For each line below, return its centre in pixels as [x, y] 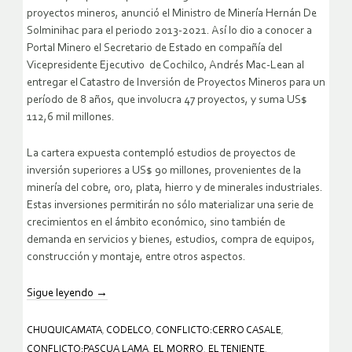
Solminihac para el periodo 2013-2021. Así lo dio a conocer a [169, 31]
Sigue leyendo [61, 293]
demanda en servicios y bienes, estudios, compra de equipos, [171, 240]
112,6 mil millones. [71, 117]
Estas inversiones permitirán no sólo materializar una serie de [170, 205]
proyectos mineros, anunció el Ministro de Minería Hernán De [172, 13]
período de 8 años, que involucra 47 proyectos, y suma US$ [167, 100]
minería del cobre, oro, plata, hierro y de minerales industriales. [175, 188]
